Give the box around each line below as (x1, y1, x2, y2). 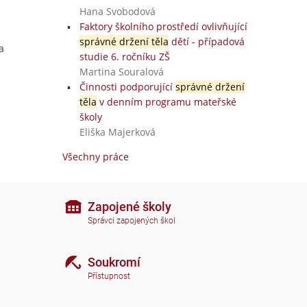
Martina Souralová (79, 65, 164, 78)
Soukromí (88, 254, 140, 269)
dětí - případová (168, 35, 245, 48)
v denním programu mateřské (96, 95, 236, 108)
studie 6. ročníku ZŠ (79, 50, 170, 63)
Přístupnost (88, 271, 130, 282)
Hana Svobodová (79, 5, 156, 18)
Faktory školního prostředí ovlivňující (79, 20, 247, 33)
